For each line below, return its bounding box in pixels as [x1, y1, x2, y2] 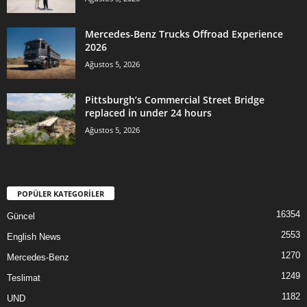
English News [7, 231, 61, 242]
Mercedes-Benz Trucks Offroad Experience [85, 27, 283, 40]
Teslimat [7, 272, 40, 283]
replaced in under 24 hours [85, 106, 212, 119]
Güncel [7, 210, 35, 221]
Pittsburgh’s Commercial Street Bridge [85, 93, 265, 106]
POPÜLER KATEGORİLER [17, 188, 104, 199]
